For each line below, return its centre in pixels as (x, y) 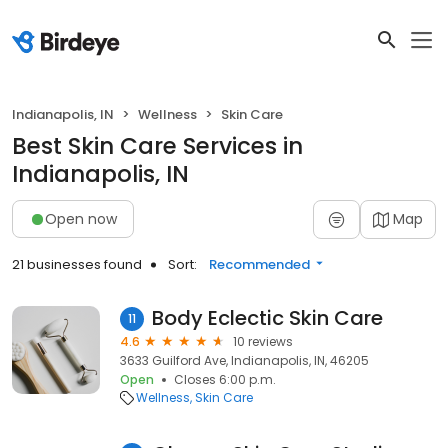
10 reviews (263, 341)
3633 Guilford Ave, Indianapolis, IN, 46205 (244, 360)
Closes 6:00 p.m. (225, 379)
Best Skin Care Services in (157, 146)
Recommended (259, 264)
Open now (81, 218)
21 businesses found (77, 264)
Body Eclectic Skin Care (267, 318)
